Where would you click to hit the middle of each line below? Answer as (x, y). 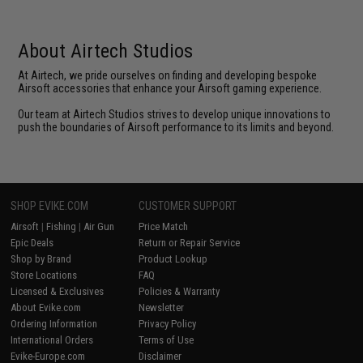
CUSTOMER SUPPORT (188, 206)
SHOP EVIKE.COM (50, 206)
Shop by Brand (41, 259)
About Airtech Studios (106, 51)
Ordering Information (54, 324)
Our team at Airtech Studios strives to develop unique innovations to (175, 114)
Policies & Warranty (179, 291)
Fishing (62, 226)
